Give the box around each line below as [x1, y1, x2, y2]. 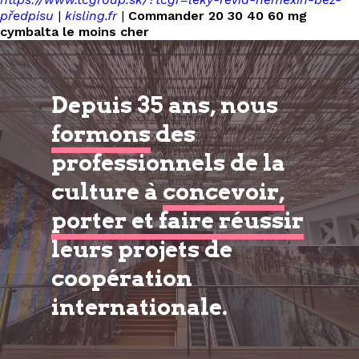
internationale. [51, 293, 228, 321]
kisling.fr [65, 8, 117, 23]
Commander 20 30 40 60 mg [128, 8, 307, 23]
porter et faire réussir [51, 207, 304, 234]
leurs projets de [51, 236, 232, 263]
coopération [51, 264, 192, 292]
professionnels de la [51, 149, 285, 176]
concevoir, [163, 178, 284, 205]
